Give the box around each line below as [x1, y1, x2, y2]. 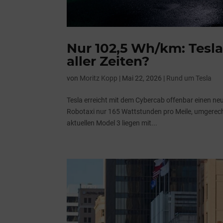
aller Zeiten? [67, 53, 150, 69]
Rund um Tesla [166, 74, 212, 82]
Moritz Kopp [80, 74, 118, 82]
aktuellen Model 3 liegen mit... [67, 118, 158, 127]
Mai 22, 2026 [122, 74, 162, 82]
